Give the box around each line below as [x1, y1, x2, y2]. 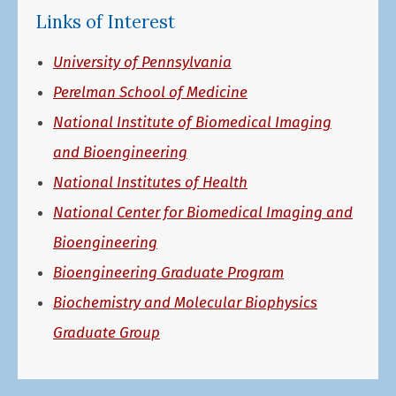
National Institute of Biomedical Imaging [53, 112, 331, 132]
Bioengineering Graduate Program [53, 263, 284, 282]
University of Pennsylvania [53, 52, 232, 72]
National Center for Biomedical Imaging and [53, 202, 353, 222]
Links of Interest [35, 10, 175, 34]
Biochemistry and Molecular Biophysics [53, 293, 317, 312]
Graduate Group [53, 323, 160, 342]
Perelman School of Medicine [53, 82, 247, 102]
